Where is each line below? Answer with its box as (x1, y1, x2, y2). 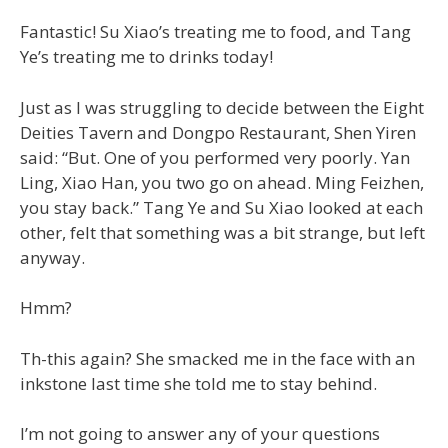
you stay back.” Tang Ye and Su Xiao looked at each (20, 195, 423, 219)
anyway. (20, 245, 85, 269)
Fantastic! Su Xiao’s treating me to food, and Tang (20, 20, 411, 43)
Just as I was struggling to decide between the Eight (20, 95, 424, 119)
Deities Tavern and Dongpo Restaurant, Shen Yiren (20, 120, 416, 144)
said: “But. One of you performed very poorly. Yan (20, 145, 410, 169)
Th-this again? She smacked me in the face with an (20, 346, 415, 370)
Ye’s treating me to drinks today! (20, 45, 273, 68)
